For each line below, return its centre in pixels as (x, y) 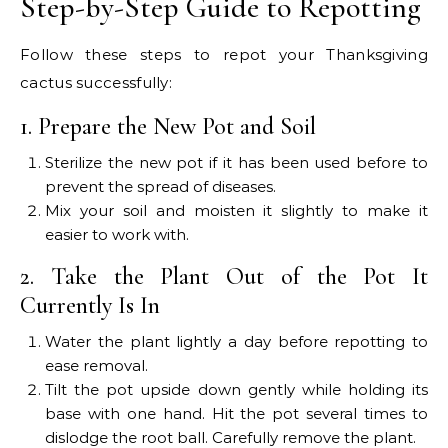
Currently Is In (90, 306)
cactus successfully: (96, 83)
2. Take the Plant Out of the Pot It (224, 277)
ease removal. (96, 366)
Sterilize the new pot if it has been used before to (236, 163)
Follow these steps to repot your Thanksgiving (224, 55)
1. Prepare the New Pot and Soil (168, 127)
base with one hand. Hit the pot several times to (236, 414)
